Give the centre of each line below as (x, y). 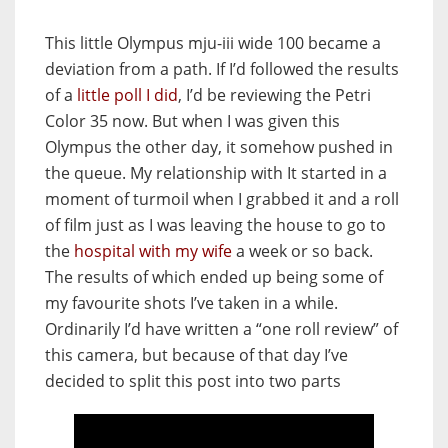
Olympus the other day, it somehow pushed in (219, 147)
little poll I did (127, 95)
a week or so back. (302, 251)
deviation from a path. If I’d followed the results (222, 69)
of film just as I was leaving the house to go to (215, 225)
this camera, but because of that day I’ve (196, 355)
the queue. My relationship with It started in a (216, 173)
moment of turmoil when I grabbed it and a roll (222, 199)
